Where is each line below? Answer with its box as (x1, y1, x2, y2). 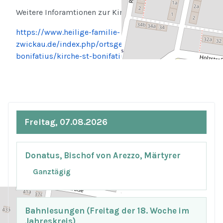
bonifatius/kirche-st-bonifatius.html (16, 51, 148, 61)
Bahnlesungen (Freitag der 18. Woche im (25, 206, 189, 216)
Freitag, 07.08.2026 (24, 116, 108, 127)
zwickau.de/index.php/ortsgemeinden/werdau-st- (16, 39, 198, 49)
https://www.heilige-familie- (16, 27, 120, 37)
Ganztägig (33, 167, 71, 177)
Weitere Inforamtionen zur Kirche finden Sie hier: (16, 7, 191, 17)
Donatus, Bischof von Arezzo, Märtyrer (25, 150, 181, 160)
